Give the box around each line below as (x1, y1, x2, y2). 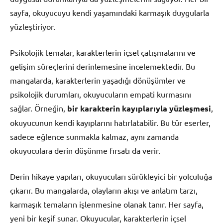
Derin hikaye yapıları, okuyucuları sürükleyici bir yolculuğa (10, 171, 212, 182)
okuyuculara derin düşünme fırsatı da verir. (10, 145, 160, 156)
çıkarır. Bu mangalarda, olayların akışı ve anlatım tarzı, (10, 185, 198, 196)
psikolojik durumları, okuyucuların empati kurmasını (10, 89, 191, 100)
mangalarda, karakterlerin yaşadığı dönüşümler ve (10, 75, 186, 86)
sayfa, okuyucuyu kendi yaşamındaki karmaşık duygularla (10, 7, 209, 18)
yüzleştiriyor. (10, 21, 55, 32)
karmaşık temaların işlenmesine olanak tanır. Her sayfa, (10, 199, 204, 210)
